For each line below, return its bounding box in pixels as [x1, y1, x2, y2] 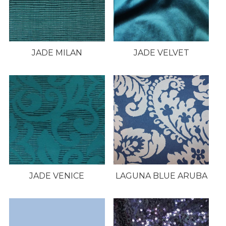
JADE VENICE [29, 171, 85, 181]
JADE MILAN [31, 48, 82, 58]
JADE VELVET [133, 48, 189, 58]
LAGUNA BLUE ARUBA [115, 171, 207, 181]
